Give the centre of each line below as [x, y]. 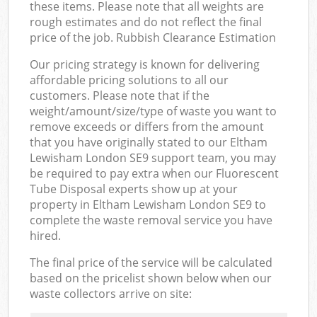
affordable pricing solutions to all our [129, 80]
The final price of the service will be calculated [151, 262]
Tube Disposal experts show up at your [134, 189]
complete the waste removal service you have [151, 220]
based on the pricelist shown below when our [151, 278]
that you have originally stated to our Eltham [149, 142]
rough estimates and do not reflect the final [146, 22]
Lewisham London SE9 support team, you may [153, 157]
